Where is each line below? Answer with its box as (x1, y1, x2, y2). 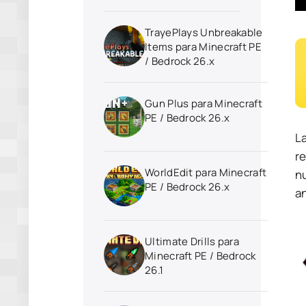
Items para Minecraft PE (145, 40, 262, 54)
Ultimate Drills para (145, 234, 239, 249)
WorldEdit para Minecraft (145, 165, 267, 180)
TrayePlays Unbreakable (145, 25, 263, 40)
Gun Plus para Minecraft (145, 96, 262, 111)
